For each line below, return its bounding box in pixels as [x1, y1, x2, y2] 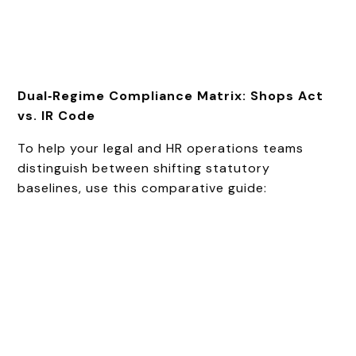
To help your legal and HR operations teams [17, 139, 304, 157]
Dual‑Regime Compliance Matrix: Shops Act [17, 87, 324, 104]
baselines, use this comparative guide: [17, 179, 268, 196]
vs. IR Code [17, 106, 96, 124]
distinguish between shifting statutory [17, 159, 271, 176]
